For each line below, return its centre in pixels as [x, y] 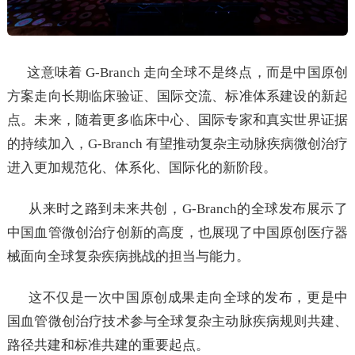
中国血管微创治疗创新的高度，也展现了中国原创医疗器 [177, 233]
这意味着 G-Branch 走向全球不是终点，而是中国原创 [188, 73]
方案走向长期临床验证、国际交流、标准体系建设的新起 [177, 97]
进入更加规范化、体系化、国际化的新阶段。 [141, 168]
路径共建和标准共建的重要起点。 [108, 345]
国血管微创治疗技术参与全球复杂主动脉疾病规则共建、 [177, 322]
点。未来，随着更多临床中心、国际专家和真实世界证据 [177, 120]
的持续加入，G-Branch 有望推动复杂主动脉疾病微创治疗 [177, 144]
